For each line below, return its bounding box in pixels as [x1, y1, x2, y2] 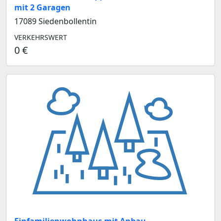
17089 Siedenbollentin [14, 15, 97, 27]
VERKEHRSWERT [14, 32, 67, 42]
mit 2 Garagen [14, 1, 71, 13]
